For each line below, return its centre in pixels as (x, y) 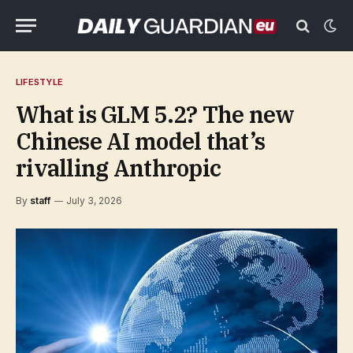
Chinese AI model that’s (141, 141)
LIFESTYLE (39, 82)
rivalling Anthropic (119, 168)
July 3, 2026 (94, 201)
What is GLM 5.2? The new (155, 114)
